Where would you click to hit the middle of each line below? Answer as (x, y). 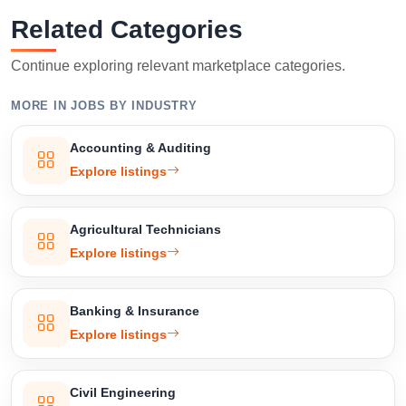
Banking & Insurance (135, 310)
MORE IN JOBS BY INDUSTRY (104, 105)
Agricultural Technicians (145, 229)
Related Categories (127, 29)
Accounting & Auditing (140, 147)
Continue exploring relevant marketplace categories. (178, 65)
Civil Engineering (123, 392)
